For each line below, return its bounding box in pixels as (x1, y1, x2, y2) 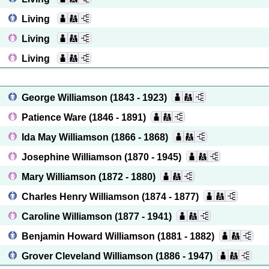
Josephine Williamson (22, 152, 124, 162)
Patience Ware (22, 112, 89, 122)
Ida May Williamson (22, 132, 111, 142)
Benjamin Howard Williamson (22, 231, 157, 241)
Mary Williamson (22, 172, 98, 182)
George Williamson (22, 92, 110, 103)
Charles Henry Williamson (22, 192, 142, 202)
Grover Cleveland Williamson (22, 251, 156, 261)
